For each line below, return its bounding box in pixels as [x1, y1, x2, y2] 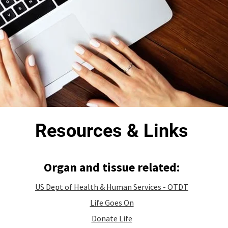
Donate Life [91, 213, 132, 223]
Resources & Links [35, 120, 188, 141]
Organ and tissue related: [44, 159, 180, 175]
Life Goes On [90, 197, 134, 208]
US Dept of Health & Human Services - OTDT [35, 182, 188, 192]
